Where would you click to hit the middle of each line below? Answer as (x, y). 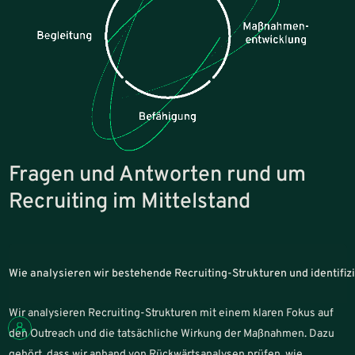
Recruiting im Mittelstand (129, 202)
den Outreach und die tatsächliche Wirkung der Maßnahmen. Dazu (171, 334)
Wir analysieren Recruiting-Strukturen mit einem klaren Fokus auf (171, 313)
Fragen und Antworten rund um (157, 175)
